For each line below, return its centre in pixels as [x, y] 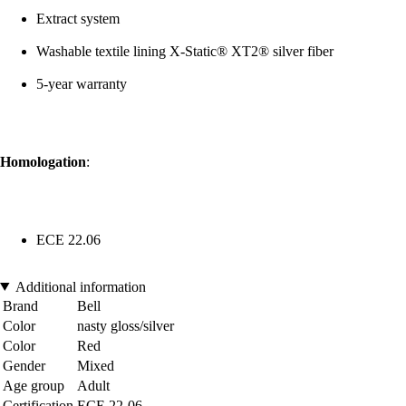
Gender [24, 365]
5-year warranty [82, 83]
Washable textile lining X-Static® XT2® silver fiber [185, 51]
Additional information [80, 286]
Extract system [78, 18]
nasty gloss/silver [126, 325]
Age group [34, 385]
